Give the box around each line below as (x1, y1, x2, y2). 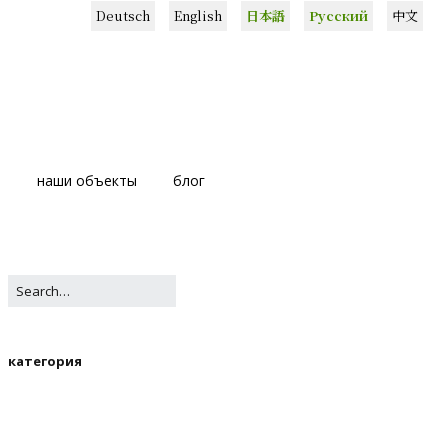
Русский (309, 6, 368, 25)
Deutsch (96, 6, 150, 25)
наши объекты (37, 171, 137, 191)
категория (8, 352, 82, 371)
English (174, 6, 222, 25)
